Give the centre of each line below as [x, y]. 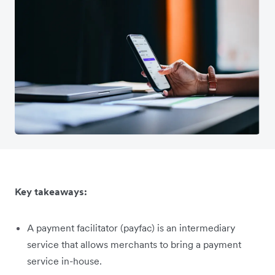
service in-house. [64, 261]
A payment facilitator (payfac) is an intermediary [131, 227]
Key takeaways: [51, 191]
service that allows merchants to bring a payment [134, 244]
